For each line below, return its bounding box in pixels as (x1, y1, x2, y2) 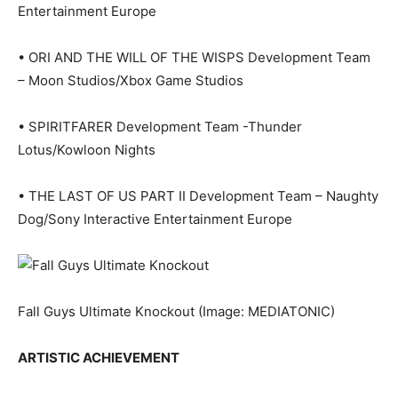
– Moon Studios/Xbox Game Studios (18, 72, 243, 90)
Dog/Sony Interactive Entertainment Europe (18, 211, 292, 228)
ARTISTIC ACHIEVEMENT (18, 349, 179, 367)
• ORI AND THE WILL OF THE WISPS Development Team (18, 49, 370, 67)
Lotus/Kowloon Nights (18, 141, 155, 159)
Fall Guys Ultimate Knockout (18, 303, 198, 321)
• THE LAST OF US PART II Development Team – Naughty (18, 187, 378, 205)
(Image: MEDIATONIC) (198, 303, 335, 321)
